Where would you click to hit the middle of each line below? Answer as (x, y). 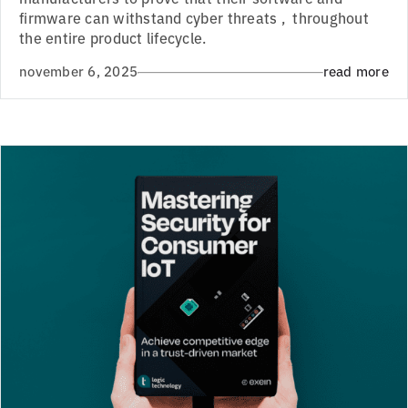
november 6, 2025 (79, 71)
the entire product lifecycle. (113, 37)
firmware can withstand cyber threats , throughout (194, 17)
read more (356, 71)
